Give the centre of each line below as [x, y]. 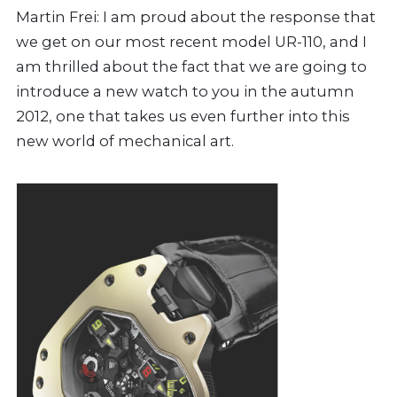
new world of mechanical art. [125, 140]
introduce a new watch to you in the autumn [185, 91]
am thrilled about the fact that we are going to [191, 66]
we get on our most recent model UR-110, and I [191, 41]
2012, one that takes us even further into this [183, 116]
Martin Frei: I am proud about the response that [196, 16]
